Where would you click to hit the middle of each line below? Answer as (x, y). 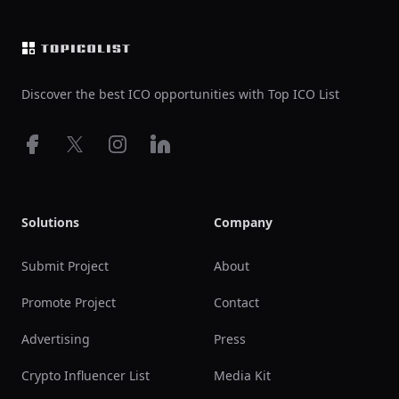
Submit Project (65, 266)
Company (243, 222)
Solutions (50, 222)
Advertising (56, 339)
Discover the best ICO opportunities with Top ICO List (180, 94)
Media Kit (242, 375)
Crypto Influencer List (85, 375)
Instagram (141, 143)
